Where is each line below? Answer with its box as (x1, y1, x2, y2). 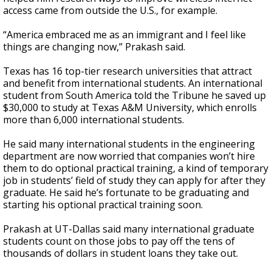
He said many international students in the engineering (3, 137, 255, 151)
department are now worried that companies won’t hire (3, 149, 255, 163)
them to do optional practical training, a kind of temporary (3, 161, 268, 175)
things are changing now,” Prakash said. (3, 40, 185, 53)
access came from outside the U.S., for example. (3, 4, 217, 17)
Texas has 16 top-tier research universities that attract (3, 64, 252, 78)
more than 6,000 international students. (3, 113, 184, 126)
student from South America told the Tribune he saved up (3, 89, 266, 102)
